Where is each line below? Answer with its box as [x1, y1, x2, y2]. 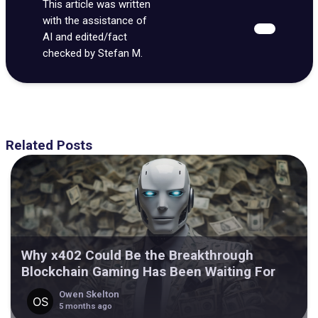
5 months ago [58, 301, 112, 311]
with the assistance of [43, 13, 147, 27]
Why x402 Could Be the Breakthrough [21, 247, 253, 264]
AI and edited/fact [43, 30, 127, 43]
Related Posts [5, 138, 92, 153]
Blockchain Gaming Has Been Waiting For [21, 263, 275, 280]
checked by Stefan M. [43, 46, 143, 60]
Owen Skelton [58, 288, 119, 300]
